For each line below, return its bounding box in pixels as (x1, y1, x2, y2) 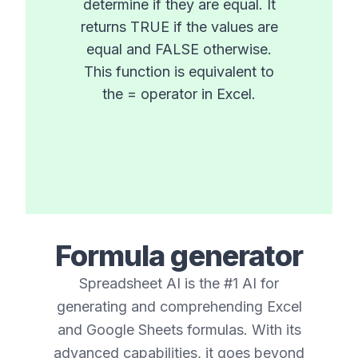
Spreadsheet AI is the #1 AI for (79, 275, 279, 292)
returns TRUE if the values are (80, 18, 278, 35)
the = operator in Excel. (102, 86, 256, 102)
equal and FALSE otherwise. (86, 41, 272, 58)
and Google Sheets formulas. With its (57, 321, 301, 338)
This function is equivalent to (84, 63, 274, 80)
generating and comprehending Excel (56, 298, 302, 315)
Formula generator (54, 238, 304, 273)
